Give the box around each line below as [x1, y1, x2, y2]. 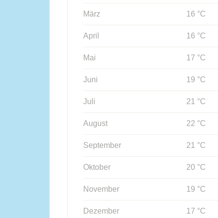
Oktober [83, 163, 110, 171]
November [83, 185, 119, 193]
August [83, 119, 108, 127]
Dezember [83, 207, 119, 215]
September [83, 141, 121, 149]
